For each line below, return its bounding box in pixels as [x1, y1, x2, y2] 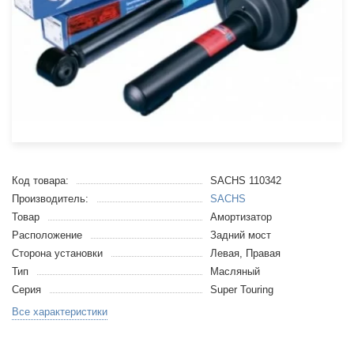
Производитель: [12, 193, 88, 205]
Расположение [12, 229, 82, 241]
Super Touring [209, 284, 273, 296]
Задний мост [209, 229, 271, 241]
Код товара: [12, 175, 69, 186]
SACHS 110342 [209, 175, 281, 186]
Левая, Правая [209, 247, 281, 259]
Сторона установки [12, 247, 103, 259]
